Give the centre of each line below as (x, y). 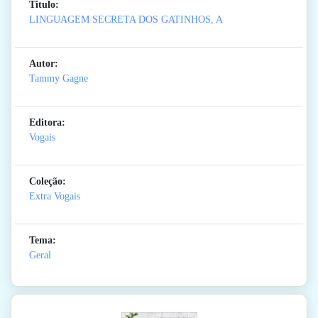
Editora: (47, 123)
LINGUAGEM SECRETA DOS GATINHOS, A (126, 20)
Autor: (44, 64)
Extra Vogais (55, 197)
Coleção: (48, 182)
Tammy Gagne (59, 79)
